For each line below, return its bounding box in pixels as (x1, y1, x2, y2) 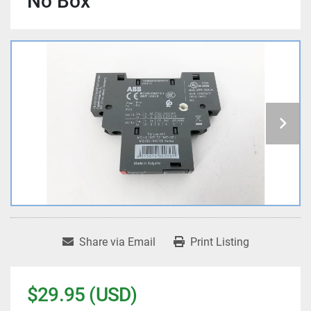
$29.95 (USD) (27, 283, 137, 307)
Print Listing (190, 235, 249, 249)
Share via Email (78, 235, 155, 249)
